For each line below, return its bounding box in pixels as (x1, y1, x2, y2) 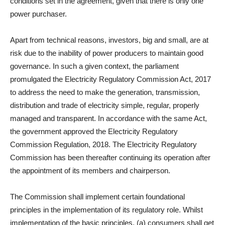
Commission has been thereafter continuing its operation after (10, 153, 210, 162)
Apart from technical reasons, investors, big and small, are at (10, 36, 208, 44)
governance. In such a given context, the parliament (10, 62, 179, 70)
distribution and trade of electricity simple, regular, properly (10, 101, 199, 109)
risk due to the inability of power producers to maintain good (10, 49, 203, 57)
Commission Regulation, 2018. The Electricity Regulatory (10, 140, 197, 149)
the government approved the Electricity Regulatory (10, 127, 178, 136)
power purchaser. (10, 10, 67, 18)
